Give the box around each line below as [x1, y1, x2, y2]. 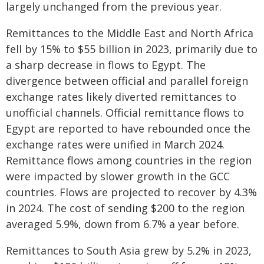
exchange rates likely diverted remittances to [6, 90, 236, 104]
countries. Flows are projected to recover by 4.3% [6, 185, 257, 199]
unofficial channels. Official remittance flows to [6, 105, 244, 120]
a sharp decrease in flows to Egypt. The [6, 58, 206, 72]
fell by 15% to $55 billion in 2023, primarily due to [6, 42, 258, 56]
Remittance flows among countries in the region [6, 153, 252, 167]
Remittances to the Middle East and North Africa [6, 26, 253, 40]
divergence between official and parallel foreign [6, 74, 248, 88]
